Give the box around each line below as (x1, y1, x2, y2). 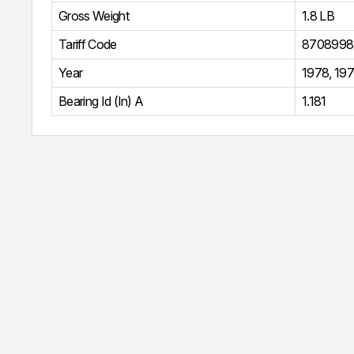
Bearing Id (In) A (58, 92, 144, 109)
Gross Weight (58, 7, 129, 24)
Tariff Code (58, 36, 117, 52)
